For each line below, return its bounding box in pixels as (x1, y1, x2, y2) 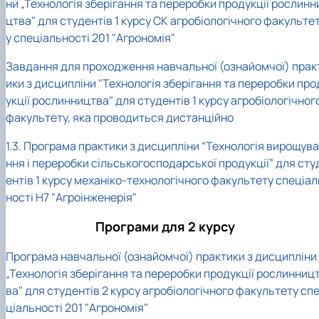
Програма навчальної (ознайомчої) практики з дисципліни (6, 249, 317, 265)
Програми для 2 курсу (95, 218, 235, 235)
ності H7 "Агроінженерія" (6, 189, 137, 205)
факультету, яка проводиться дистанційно (6, 109, 234, 125)
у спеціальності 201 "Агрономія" (6, 29, 175, 46)
